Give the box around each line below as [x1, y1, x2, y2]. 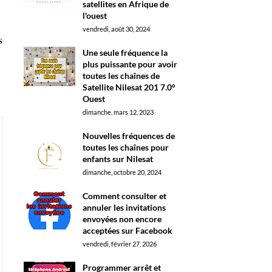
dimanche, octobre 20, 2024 [82, 168, 161, 176]
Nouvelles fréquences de [82, 131, 175, 141]
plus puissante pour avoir [82, 59, 177, 69]
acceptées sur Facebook [82, 225, 172, 236]
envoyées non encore [82, 214, 161, 224]
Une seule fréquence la [82, 47, 168, 58]
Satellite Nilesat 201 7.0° [82, 82, 175, 92]
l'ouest [82, 10, 107, 21]
